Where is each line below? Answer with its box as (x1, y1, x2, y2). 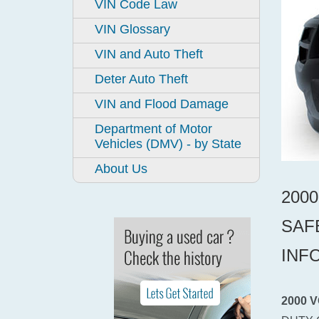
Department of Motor (95, 122, 212, 136)
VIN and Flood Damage (95, 97, 229, 111)
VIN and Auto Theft (95, 47, 203, 61)
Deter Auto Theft (95, 72, 188, 86)
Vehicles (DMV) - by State (95, 137, 241, 151)
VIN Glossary (95, 22, 170, 36)
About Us (95, 162, 147, 176)
